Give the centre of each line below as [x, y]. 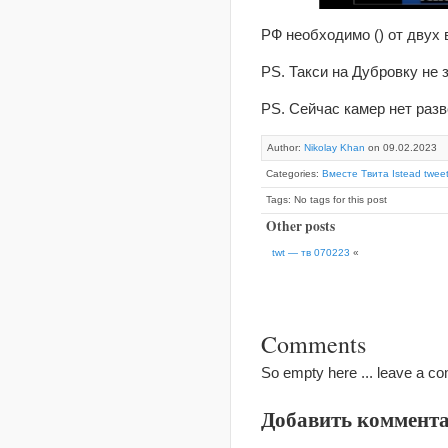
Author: [285, 148]
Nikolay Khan [334, 148]
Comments [313, 344]
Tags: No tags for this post [326, 200]
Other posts [300, 226]
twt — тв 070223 [311, 253]
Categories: [294, 174]
